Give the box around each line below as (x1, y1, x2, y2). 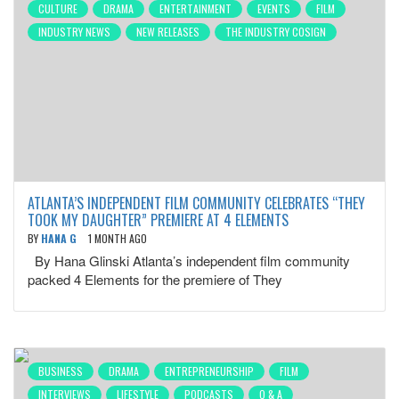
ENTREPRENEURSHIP (165, 363, 254, 379)
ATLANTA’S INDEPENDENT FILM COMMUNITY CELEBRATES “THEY (28, 192, 365, 214)
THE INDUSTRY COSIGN (225, 24, 326, 39)
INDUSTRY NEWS (38, 24, 110, 39)
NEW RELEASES (136, 24, 199, 39)
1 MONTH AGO (88, 231, 147, 246)
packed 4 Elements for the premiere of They (28, 270, 282, 289)
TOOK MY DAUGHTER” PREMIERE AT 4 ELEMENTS (28, 209, 289, 231)
